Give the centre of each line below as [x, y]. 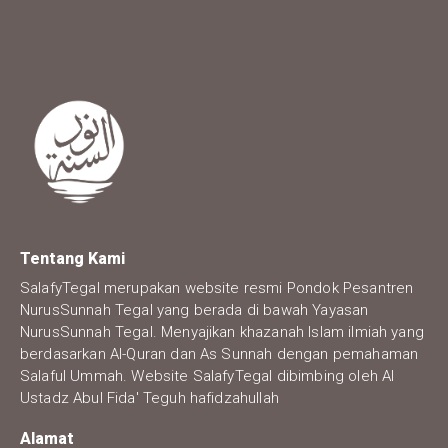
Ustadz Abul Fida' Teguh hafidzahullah [149, 397]
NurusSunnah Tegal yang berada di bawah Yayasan [194, 309]
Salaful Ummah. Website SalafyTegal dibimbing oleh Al [207, 375]
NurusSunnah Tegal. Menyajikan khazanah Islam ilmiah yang [222, 331]
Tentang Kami [72, 258]
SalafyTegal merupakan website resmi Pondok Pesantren [217, 287]
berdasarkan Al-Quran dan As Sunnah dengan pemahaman [219, 353]
